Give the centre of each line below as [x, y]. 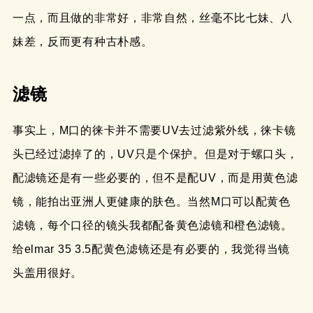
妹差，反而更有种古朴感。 [82, 41]
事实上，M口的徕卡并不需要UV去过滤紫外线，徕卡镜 [154, 131]
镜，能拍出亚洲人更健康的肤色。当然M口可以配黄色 [151, 202]
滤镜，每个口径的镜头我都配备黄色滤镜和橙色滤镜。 [152, 226]
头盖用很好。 [51, 273]
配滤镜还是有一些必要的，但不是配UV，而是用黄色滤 [155, 178]
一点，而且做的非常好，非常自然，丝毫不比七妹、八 [152, 17]
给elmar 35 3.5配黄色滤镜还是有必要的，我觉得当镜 [151, 249]
